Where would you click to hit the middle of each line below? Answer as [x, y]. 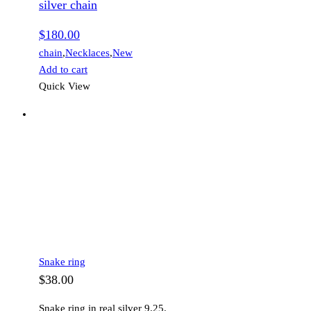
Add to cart [63, 70]
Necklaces [87, 53]
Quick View [65, 86]
